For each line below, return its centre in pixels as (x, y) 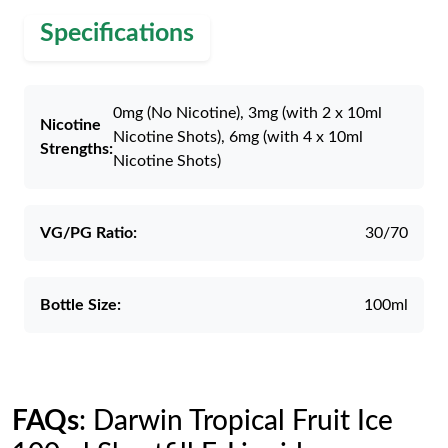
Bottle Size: (80, 305)
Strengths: (76, 149)
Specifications (117, 33)
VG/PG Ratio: (88, 233)
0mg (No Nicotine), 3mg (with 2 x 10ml (247, 113)
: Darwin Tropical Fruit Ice (236, 421)
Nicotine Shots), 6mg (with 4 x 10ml (238, 137)
